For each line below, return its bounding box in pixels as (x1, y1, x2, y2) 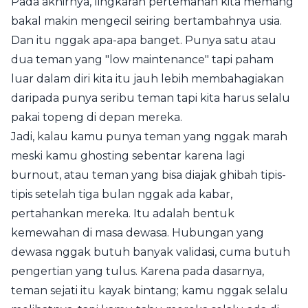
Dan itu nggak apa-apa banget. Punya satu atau (11, 34, 276, 47)
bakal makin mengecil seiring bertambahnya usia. (11, 14, 282, 28)
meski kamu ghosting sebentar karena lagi (11, 149, 245, 163)
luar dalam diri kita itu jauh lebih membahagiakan (11, 72, 284, 86)
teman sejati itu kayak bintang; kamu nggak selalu (11, 284, 288, 298)
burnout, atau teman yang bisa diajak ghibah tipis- (11, 168, 286, 182)
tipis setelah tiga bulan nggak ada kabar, (11, 188, 232, 201)
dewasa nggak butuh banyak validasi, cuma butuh (11, 245, 290, 259)
